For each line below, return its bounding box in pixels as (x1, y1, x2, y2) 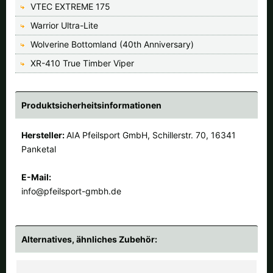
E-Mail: (21, 171, 51, 182)
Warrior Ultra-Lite (30, 19, 98, 30)
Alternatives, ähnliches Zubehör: (21, 233, 157, 244)
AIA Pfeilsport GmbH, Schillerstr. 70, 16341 (66, 129, 236, 140)
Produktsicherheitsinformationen (21, 99, 161, 110)
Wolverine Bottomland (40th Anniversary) (30, 38, 194, 49)
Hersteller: (21, 129, 66, 140)
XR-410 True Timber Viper (30, 57, 134, 68)
